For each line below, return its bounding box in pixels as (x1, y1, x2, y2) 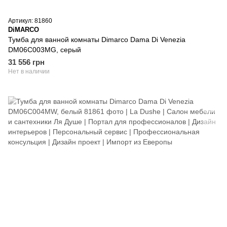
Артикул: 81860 (8, 17, 52, 24)
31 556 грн (8, 57, 45, 66)
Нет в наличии (8, 67, 50, 75)
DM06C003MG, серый (8, 45, 81, 54)
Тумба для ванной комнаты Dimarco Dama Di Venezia (8, 35, 185, 44)
